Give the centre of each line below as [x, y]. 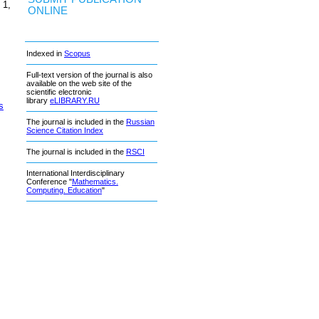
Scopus [77, 54]
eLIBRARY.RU [75, 101]
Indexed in [45, 54]
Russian [140, 122]
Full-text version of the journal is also [89, 75]
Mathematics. [95, 182]
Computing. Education [64, 190]
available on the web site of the [79, 84]
